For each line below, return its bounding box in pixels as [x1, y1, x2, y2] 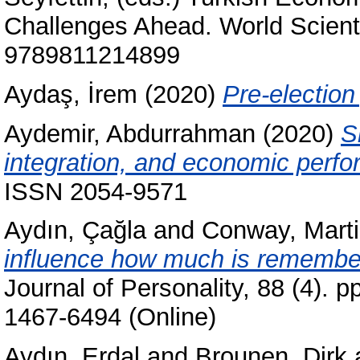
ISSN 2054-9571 [4, 177, 187, 206]
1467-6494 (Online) [4, 303, 216, 332]
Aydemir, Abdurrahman [4, 119, 256, 148]
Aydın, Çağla [4, 216, 146, 245]
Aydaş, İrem [4, 80, 137, 108]
